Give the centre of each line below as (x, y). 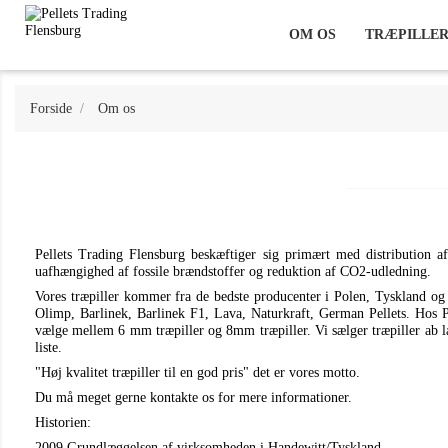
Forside (51, 108)
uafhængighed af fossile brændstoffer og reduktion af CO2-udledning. (233, 271)
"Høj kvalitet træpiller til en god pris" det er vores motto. (197, 372)
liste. (48, 347)
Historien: (63, 422)
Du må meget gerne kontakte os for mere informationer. (193, 397)
